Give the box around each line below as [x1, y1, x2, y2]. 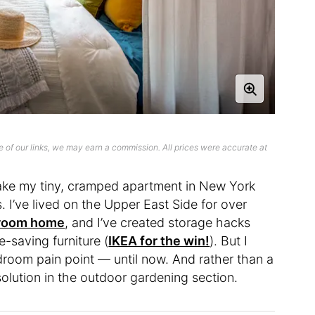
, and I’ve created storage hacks [65, 215, 251, 231]
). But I [210, 233, 248, 249]
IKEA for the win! [108, 233, 210, 249]
